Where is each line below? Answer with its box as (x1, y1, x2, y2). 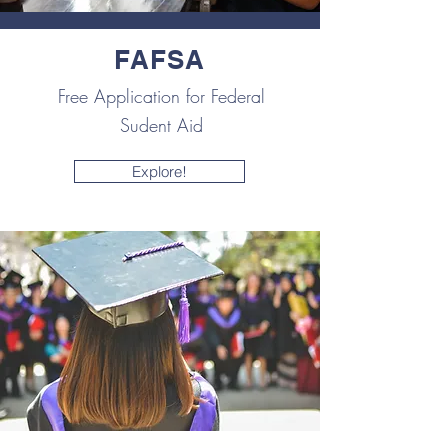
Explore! (132, 162, 187, 181)
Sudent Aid (119, 113, 203, 137)
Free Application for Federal (57, 84, 265, 108)
